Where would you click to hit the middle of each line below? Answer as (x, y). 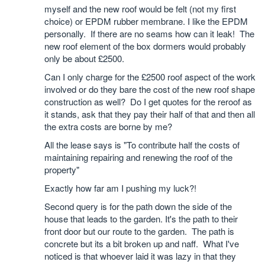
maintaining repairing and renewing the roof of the (138, 157)
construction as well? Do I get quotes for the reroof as (148, 101)
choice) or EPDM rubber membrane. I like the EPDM (146, 21)
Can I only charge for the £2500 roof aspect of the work (150, 77)
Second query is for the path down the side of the (138, 206)
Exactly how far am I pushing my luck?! (120, 188)
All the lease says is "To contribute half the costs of (142, 145)
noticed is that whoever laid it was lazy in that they (140, 256)
